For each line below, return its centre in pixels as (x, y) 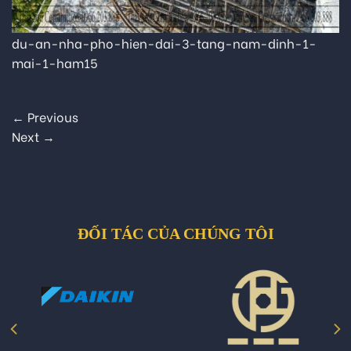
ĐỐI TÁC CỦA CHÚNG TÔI (175, 234)
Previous (51, 117)
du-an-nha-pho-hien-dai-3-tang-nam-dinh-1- (164, 42)
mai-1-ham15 (55, 62)
